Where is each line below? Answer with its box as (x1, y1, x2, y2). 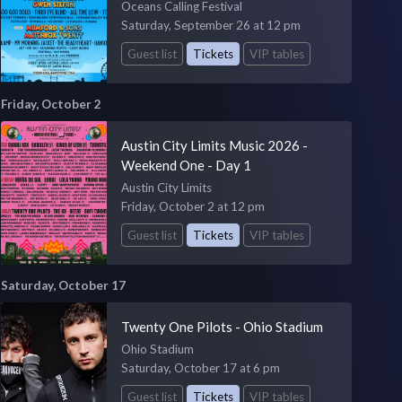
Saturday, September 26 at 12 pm (120, 18, 301, 33)
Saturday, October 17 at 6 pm (120, 360, 280, 375)
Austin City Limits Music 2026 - (120, 136, 308, 153)
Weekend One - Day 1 (120, 156, 251, 173)
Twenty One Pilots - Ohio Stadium (120, 318, 323, 335)
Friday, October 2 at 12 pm (120, 198, 265, 214)
